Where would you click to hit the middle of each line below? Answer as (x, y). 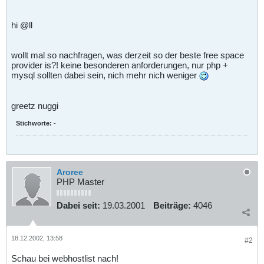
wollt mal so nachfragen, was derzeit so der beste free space (128, 55)
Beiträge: (172, 206)
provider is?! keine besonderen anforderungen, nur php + (120, 65)
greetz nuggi (35, 105)
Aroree (70, 172)
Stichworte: (34, 123)
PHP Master (80, 182)
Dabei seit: (78, 206)
